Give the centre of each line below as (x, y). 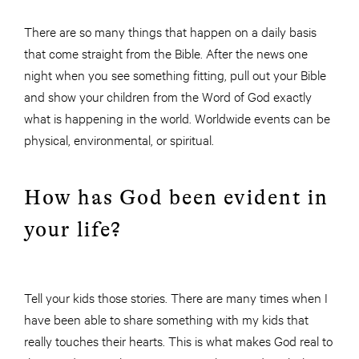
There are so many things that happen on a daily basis (170, 31)
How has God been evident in (176, 198)
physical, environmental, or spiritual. (119, 139)
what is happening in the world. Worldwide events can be (177, 118)
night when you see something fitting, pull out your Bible (175, 75)
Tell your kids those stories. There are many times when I (176, 297)
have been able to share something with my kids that (166, 319)
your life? (73, 230)
